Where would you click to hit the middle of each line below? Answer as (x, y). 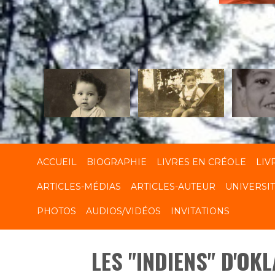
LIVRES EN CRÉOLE (201, 162)
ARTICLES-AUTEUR (173, 186)
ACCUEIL (57, 162)
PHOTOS (56, 211)
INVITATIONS (200, 211)
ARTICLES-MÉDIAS (79, 186)
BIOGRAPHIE (117, 162)
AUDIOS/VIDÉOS (123, 211)
